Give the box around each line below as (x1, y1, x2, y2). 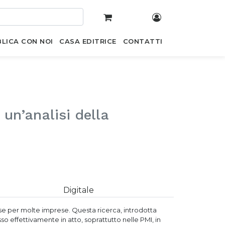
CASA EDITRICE (59, 37, 117, 45)
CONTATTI (123, 37, 163, 45)
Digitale (63, 185, 94, 195)
